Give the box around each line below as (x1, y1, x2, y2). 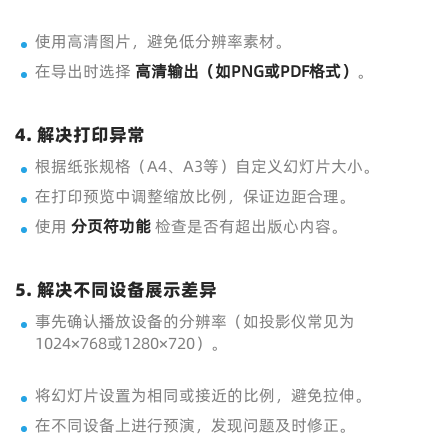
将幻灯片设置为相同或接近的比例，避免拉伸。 (35, 384, 371, 406)
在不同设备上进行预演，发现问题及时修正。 (35, 414, 355, 436)
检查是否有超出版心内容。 (151, 215, 347, 237)
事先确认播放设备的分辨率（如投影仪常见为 (35, 310, 355, 332)
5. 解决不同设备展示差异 (15, 277, 217, 302)
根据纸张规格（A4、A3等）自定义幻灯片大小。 (35, 155, 379, 177)
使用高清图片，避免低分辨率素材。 (35, 30, 291, 52)
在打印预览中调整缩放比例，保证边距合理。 (35, 185, 355, 207)
